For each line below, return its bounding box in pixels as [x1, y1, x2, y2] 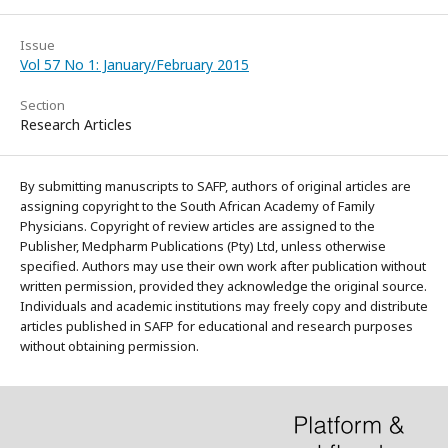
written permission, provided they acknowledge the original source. [20, 277, 427, 295]
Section [20, 96, 65, 114]
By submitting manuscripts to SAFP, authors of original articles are [20, 177, 411, 195]
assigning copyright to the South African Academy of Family [20, 197, 375, 215]
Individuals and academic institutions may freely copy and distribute [20, 297, 428, 315]
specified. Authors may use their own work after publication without [20, 257, 426, 275]
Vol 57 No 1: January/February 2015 [20, 55, 249, 74]
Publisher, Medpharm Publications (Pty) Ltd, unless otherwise [20, 237, 386, 255]
